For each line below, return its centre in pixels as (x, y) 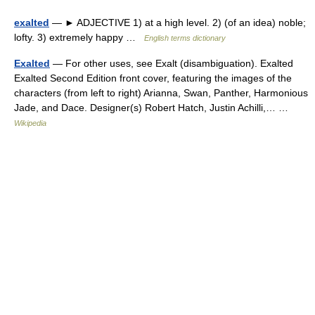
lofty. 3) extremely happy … (79, 37)
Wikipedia (30, 123)
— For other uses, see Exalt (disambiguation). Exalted (172, 63)
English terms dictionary (185, 38)
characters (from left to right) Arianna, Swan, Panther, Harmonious (161, 93)
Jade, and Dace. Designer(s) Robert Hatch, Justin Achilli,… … (154, 108)
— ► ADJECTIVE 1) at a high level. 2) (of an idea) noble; (178, 22)
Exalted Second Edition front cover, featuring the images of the (153, 78)
